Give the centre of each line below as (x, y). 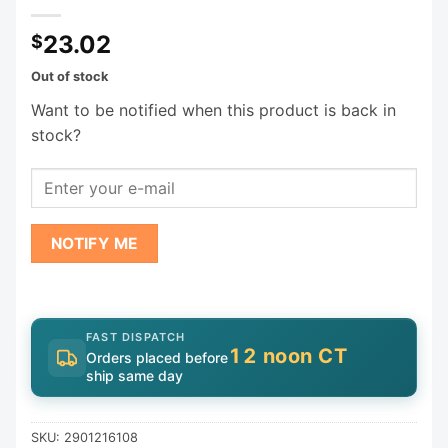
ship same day (134, 376)
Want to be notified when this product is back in (213, 109)
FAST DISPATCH (136, 337)
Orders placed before (157, 358)
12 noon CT (287, 356)
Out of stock (69, 76)
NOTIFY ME (94, 243)
